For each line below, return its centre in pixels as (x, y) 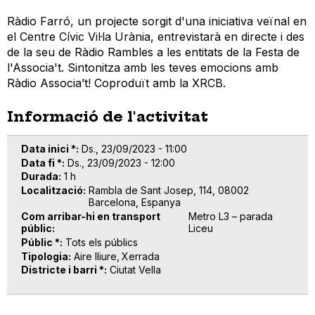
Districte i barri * (63, 270)
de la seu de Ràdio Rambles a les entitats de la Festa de (153, 52)
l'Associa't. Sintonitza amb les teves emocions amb (143, 67)
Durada (40, 176)
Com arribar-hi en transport (91, 216)
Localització (52, 191)
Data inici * (49, 148)
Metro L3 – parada (231, 216)
